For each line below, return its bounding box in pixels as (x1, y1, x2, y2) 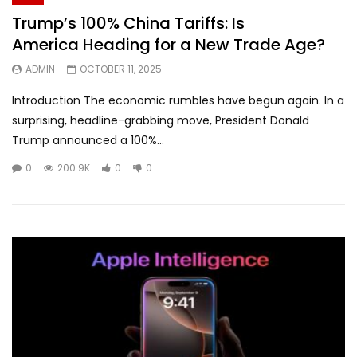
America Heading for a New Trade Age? (12, 33, 325, 56)
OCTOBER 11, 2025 (80, 62, 162, 76)
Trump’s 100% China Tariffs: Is (12, 12, 245, 34)
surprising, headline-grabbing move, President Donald (12, 112, 309, 128)
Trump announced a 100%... (12, 132, 164, 148)
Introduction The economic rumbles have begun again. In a (12, 92, 344, 108)
